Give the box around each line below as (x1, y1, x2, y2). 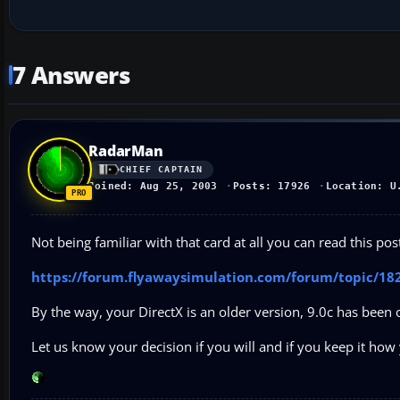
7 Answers (12, 59, 130, 91)
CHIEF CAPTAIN (120, 164, 204, 175)
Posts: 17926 (232, 179, 311, 192)
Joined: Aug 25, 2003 (88, 179, 218, 192)
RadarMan (88, 140, 163, 161)
